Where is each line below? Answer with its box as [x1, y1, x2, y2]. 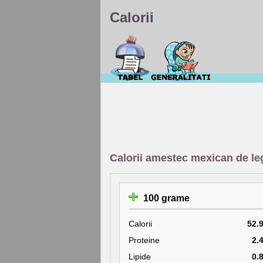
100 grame [141, 193, 190, 203]
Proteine [129, 235, 160, 245]
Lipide [129, 252, 151, 261]
